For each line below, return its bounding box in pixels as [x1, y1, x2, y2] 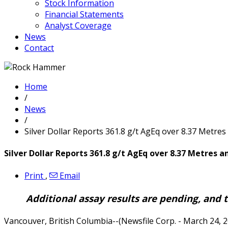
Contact [24, 42, 54, 53]
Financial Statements [45, 9, 124, 20]
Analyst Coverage [45, 20, 111, 31]
